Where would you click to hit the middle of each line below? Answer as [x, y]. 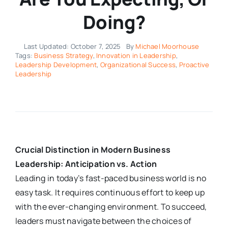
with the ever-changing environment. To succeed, [111, 207]
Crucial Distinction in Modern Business [93, 150]
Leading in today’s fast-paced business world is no [110, 178]
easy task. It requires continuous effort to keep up [110, 193]
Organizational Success [138, 65]
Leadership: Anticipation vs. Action [86, 164]
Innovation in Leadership [136, 56]
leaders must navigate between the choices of [103, 221]
